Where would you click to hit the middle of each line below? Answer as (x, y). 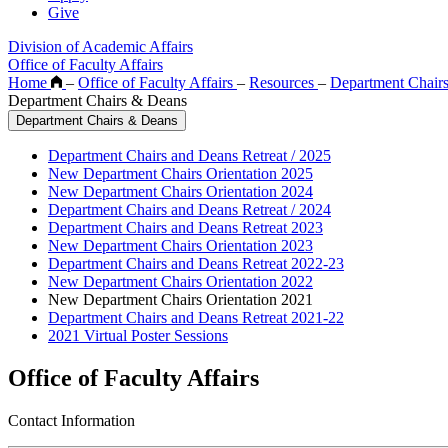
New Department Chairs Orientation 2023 (180, 246)
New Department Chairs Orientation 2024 (180, 192)
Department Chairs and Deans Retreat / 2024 (189, 210)
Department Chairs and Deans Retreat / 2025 (189, 156)
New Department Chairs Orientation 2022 (180, 282)
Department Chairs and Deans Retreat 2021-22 (196, 318)
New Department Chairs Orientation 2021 (180, 300)
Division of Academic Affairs (100, 47)
